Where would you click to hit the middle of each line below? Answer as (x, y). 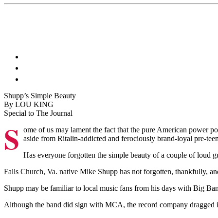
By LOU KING (29, 104)
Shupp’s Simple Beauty (40, 95)
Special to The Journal (38, 113)
